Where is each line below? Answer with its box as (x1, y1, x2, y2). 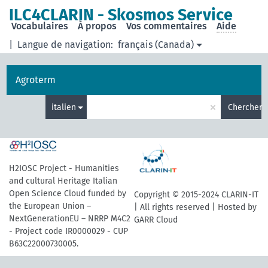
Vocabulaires (11, 20, 69, 32)
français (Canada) (118, 39, 194, 50)
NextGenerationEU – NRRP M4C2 (9, 214, 130, 224)
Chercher (227, 102, 262, 112)
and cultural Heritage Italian (9, 176, 117, 186)
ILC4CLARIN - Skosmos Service (9, 5, 233, 25)
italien (51, 102, 76, 112)
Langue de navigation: (17, 39, 114, 50)
